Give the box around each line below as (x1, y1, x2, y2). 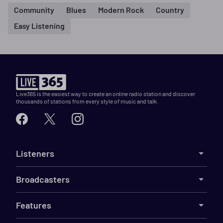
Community (14, 5, 54, 15)
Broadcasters (16, 173, 70, 185)
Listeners (16, 147, 54, 159)
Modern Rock (98, 5, 144, 15)
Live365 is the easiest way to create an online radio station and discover (16, 90, 195, 97)
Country (156, 5, 184, 15)
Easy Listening (14, 21, 65, 31)
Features (16, 199, 51, 211)
